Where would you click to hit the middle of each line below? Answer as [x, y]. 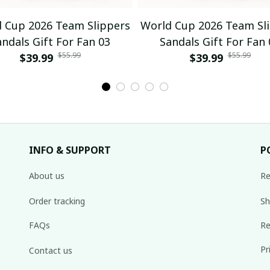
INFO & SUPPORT [70, 150]
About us [47, 175]
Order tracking [57, 201]
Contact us [51, 250]
